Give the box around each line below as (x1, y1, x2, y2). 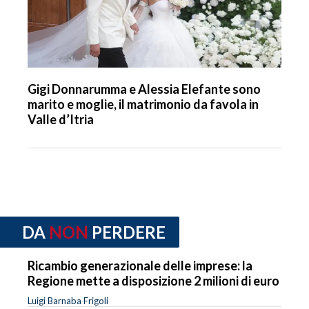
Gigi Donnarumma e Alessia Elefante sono (28, 81, 261, 97)
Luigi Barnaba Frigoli (28, 295, 108, 306)
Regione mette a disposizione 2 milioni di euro (28, 272, 279, 288)
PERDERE (92, 222, 166, 243)
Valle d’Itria (28, 112, 94, 128)
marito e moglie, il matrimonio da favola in (28, 97, 259, 112)
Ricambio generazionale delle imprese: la (28, 257, 252, 273)
